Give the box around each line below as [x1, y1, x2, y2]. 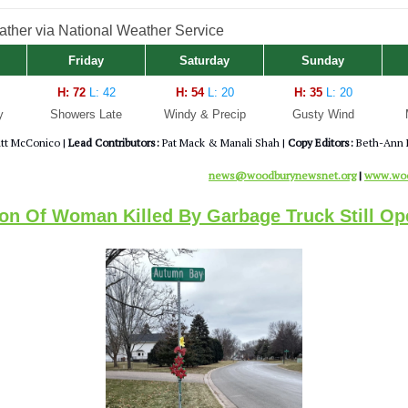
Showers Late [50, 107, 122, 121]
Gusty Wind [291, 107, 354, 121]
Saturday [179, 54, 229, 67]
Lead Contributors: [66, 136, 162, 149]
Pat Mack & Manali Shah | [162, 136, 288, 149]
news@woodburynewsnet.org [209, 168, 356, 182]
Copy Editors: [288, 136, 353, 149]
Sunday [301, 54, 344, 67]
